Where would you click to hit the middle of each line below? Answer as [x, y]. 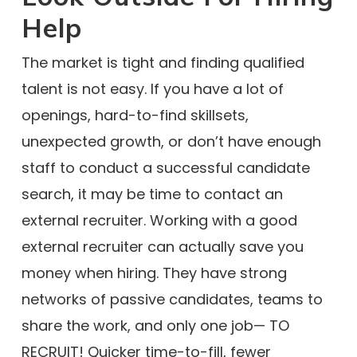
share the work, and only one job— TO [155, 326]
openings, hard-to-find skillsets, [135, 115]
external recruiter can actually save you [162, 247]
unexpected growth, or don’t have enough [171, 141]
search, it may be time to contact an [152, 194]
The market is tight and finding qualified [163, 63]
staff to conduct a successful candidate [165, 168]
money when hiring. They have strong [154, 273]
